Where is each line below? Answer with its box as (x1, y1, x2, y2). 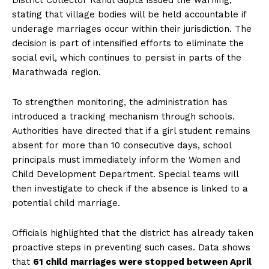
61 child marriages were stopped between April (33, 256, 252, 268)
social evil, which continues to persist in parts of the (12, 52, 241, 64)
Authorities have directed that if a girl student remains (12, 125, 250, 137)
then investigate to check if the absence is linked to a (12, 183, 248, 195)
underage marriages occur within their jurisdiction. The (12, 23, 252, 35)
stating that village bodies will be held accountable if (12, 9, 246, 20)
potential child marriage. (12, 198, 120, 209)
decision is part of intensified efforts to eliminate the (12, 38, 244, 49)
